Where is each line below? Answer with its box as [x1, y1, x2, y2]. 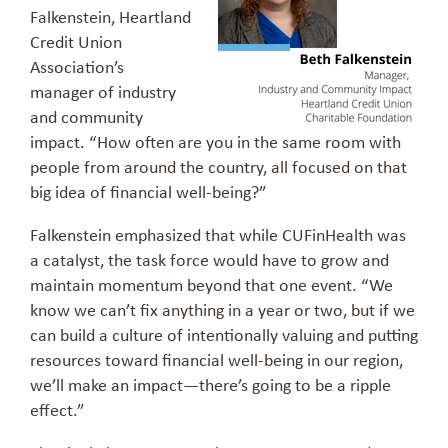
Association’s [30, 54, 124, 79]
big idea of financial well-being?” [30, 179, 267, 204]
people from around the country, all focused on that [30, 154, 407, 179]
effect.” [30, 397, 85, 422]
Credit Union [30, 29, 122, 54]
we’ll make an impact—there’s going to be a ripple [30, 372, 391, 397]
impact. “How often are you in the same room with [30, 129, 401, 154]
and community [30, 104, 143, 129]
